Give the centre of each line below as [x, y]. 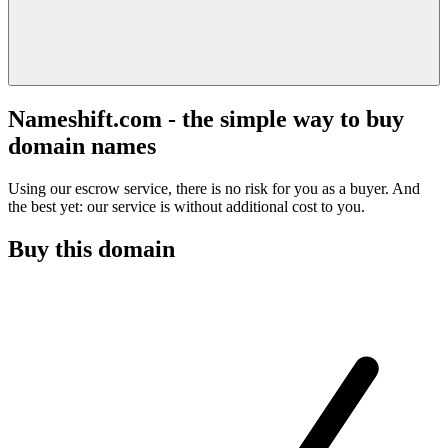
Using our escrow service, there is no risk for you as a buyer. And [214, 188]
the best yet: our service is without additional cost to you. [186, 206]
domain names [82, 145]
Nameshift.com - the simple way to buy [206, 118]
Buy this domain [91, 248]
